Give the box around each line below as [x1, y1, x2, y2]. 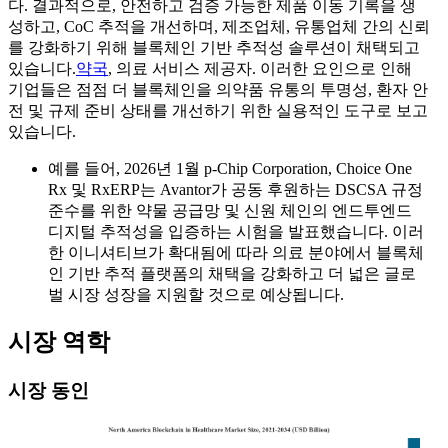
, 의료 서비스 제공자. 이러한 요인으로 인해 [108, 59, 412, 77]
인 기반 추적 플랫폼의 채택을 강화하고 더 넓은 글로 [48, 264, 416, 282]
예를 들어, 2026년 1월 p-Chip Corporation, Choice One [48, 159, 412, 177]
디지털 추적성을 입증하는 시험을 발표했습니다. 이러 [48, 222, 424, 240]
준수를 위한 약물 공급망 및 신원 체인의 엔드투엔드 [48, 201, 412, 219]
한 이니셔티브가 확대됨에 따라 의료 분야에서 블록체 [48, 243, 424, 261]
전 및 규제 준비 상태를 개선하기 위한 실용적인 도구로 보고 [8, 101, 428, 119]
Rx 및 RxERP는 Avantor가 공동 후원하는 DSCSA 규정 [48, 180, 423, 198]
